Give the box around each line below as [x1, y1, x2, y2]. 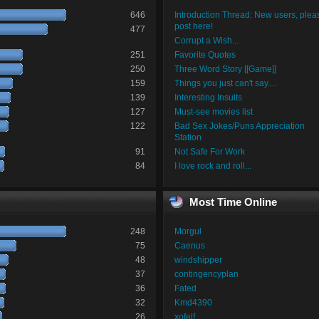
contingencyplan [174, 268, 239, 279]
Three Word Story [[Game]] [174, 64, 276, 75]
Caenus [174, 240, 205, 251]
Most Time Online [189, 195, 277, 208]
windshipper [174, 254, 222, 265]
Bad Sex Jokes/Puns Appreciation [174, 121, 305, 132]
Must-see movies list [174, 107, 253, 117]
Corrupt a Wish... [174, 36, 239, 46]
